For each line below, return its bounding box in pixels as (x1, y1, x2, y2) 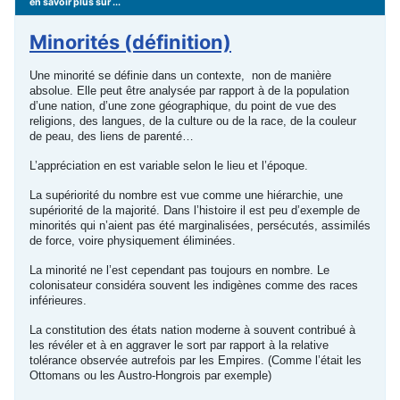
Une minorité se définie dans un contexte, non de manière (29, 69, 331, 83)
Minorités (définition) (29, 30, 231, 54)
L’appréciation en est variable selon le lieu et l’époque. (29, 159, 308, 173)
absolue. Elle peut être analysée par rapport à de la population (29, 84, 349, 98)
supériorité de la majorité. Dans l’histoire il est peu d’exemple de (29, 204, 360, 218)
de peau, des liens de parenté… (29, 129, 194, 144)
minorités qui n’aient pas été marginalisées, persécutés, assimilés (29, 219, 371, 233)
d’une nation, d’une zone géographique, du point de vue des (29, 99, 337, 113)
